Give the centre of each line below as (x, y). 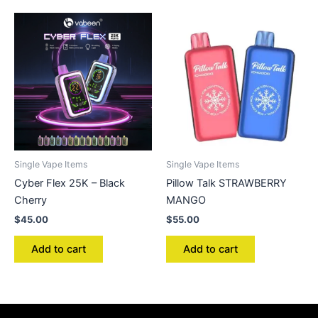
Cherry (31, 200)
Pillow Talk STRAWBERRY (226, 183)
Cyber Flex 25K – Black (70, 183)
